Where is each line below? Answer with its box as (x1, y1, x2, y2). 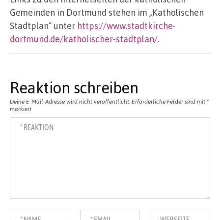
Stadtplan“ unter (10, 20, 77, 31)
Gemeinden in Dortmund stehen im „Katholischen (10, 6, 204, 18)
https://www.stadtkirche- (77, 20, 176, 31)
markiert (10, 105, 31, 113)
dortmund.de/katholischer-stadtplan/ (10, 33, 158, 44)
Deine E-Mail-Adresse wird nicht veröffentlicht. (10, 98, 130, 106)
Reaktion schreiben (10, 78, 138, 98)
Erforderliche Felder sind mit (132, 98, 207, 106)
